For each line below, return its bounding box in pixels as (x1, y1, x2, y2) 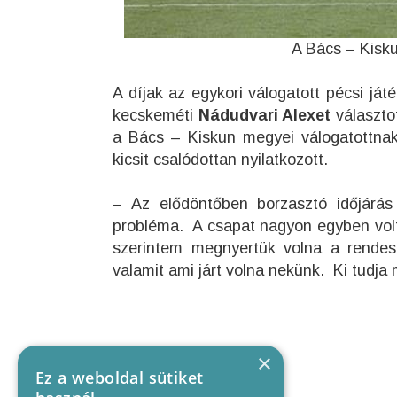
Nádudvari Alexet (198, 106, 331, 124)
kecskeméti (113, 106, 198, 124)
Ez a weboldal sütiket (35, 367, 204, 388)
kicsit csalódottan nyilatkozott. (113, 151, 328, 168)
